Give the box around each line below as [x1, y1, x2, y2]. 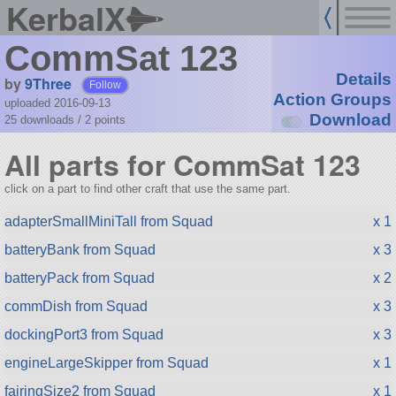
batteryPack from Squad [4, 270, 155, 286]
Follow [89, 79, 122, 90]
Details [335, 70, 392, 89]
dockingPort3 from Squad [4, 326, 164, 342]
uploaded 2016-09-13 [4, 95, 110, 110]
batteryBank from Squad [4, 241, 156, 257]
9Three [24, 72, 72, 94]
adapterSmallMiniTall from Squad [4, 213, 213, 229]
